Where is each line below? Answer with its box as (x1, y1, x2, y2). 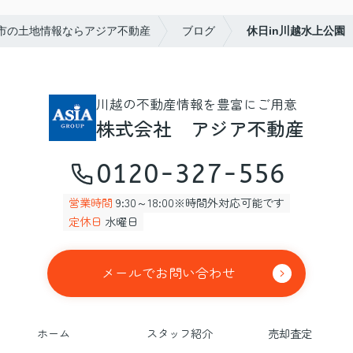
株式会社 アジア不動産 (95, 113, 304, 142)
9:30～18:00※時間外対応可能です (112, 194, 284, 211)
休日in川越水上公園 (247, 24, 345, 37)
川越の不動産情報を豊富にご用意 (95, 94, 297, 113)
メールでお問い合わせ (102, 263, 236, 283)
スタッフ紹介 (147, 325, 214, 342)
